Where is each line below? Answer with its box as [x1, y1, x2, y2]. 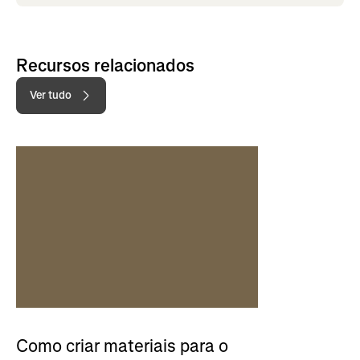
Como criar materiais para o [16, 333, 228, 358]
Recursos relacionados [16, 53, 194, 77]
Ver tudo [30, 87, 72, 103]
